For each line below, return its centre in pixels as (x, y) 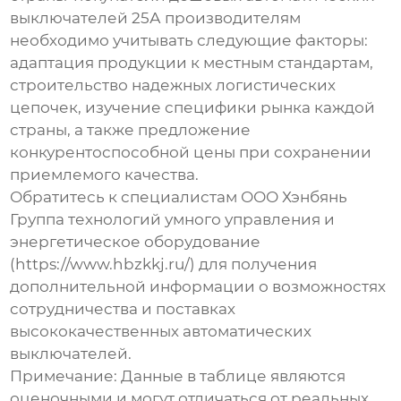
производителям (231, 18)
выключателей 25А (86, 18)
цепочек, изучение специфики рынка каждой (193, 108)
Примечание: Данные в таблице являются (178, 376)
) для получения (254, 264)
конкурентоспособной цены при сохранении (191, 153)
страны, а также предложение (131, 130)
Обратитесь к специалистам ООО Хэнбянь (179, 197)
